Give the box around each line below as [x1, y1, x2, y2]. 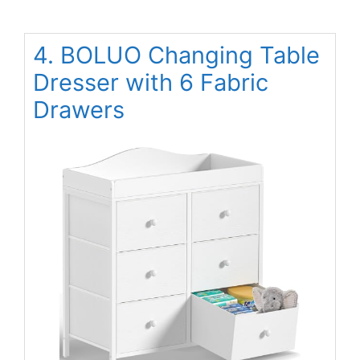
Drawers [33, 96, 125, 125]
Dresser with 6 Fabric [33, 68, 268, 97]
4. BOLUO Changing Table [33, 41, 320, 70]
